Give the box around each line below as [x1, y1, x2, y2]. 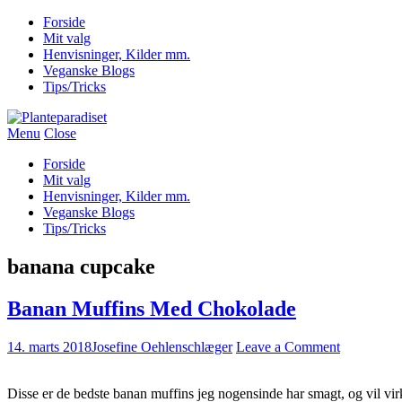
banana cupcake [7, 254, 155, 278]
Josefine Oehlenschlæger [92, 338, 232, 354]
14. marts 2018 [7, 338, 92, 354]
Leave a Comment [236, 338, 340, 354]
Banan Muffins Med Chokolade [7, 296, 296, 320]
